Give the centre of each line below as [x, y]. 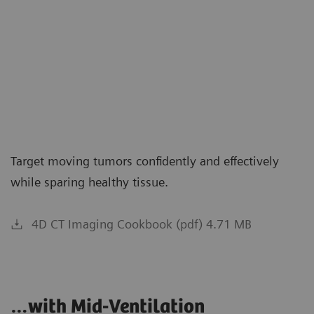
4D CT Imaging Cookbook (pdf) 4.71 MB [142, 224]
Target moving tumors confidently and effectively [145, 161]
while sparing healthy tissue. [89, 182]
